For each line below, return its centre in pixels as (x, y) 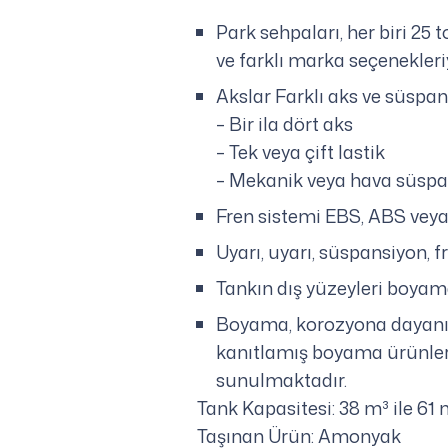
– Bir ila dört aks (285, 124)
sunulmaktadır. (282, 380)
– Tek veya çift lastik (301, 152)
